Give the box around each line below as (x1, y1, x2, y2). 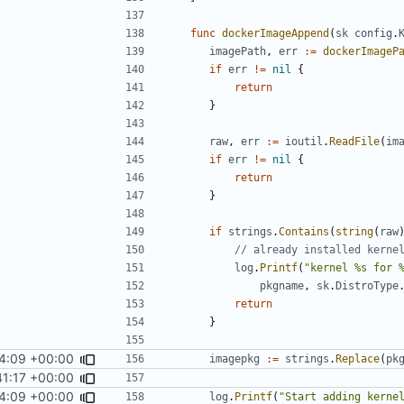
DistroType (335, 279, 399, 292)
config (354, 26, 392, 40)
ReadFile (329, 134, 380, 148)
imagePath (209, 44, 266, 58)
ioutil (285, 134, 323, 148)
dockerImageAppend (222, 26, 329, 40)
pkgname (260, 279, 304, 292)
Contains (279, 225, 329, 238)
